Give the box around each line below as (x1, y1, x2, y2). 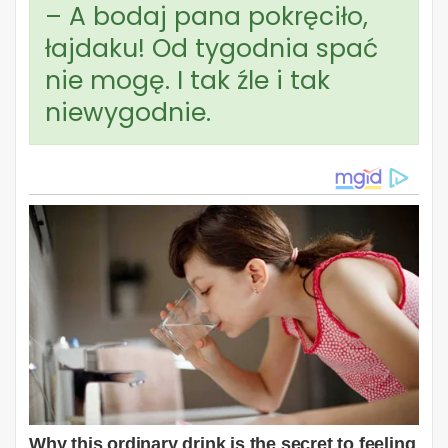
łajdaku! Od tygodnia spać (45, 31, 378, 66)
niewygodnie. (45, 95, 211, 130)
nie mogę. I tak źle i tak (45, 63, 330, 98)
